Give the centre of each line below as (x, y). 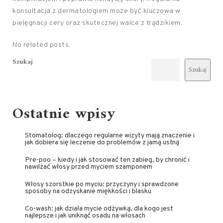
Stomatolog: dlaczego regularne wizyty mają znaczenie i (110, 136)
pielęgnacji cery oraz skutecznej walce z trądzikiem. (97, 23)
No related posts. (42, 45)
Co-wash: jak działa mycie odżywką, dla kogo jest (99, 209)
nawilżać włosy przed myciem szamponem (89, 167)
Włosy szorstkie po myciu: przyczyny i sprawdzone (102, 185)
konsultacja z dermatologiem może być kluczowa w (97, 11)
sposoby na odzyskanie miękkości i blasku (88, 192)
